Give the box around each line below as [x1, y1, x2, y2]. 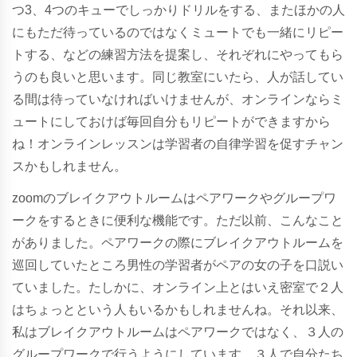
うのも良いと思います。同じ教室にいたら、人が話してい [12, 69, 343, 84]
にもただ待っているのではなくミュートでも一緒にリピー [12, 25, 343, 39]
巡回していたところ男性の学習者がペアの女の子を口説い [12, 257, 343, 272]
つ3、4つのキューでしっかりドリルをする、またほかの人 [12, 2, 345, 17]
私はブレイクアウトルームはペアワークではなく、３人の [12, 324, 343, 339]
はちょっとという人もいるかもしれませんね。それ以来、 [12, 302, 343, 316]
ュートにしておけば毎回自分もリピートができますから [12, 114, 331, 128]
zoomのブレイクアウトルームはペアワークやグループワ [12, 190, 336, 205]
